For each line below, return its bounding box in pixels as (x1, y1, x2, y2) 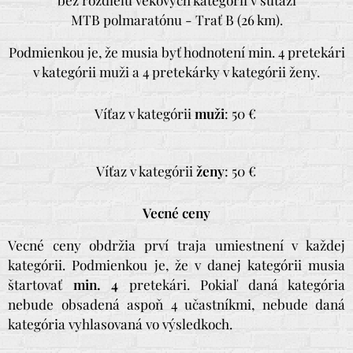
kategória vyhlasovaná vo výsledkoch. (8, 314, 232, 333)
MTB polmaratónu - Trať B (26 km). (70, 10, 283, 28)
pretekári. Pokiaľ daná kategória (118, 275, 345, 293)
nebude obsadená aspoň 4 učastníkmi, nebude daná (8, 295, 345, 313)
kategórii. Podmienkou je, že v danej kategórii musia (8, 255, 345, 273)
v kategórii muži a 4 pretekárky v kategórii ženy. (33, 62, 320, 80)
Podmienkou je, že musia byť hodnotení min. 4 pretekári (8, 43, 345, 61)
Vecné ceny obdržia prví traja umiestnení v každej (8, 236, 345, 254)
